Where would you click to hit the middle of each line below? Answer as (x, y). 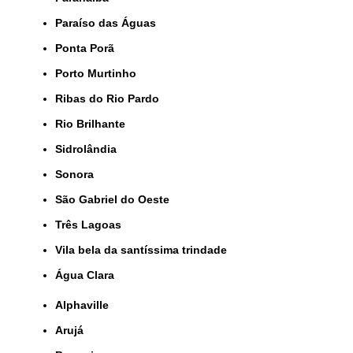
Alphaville (86, 305)
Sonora (78, 175)
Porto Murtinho (99, 74)
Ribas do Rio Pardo (111, 99)
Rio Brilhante (94, 124)
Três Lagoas (91, 225)
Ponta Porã (88, 48)
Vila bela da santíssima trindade (145, 250)
